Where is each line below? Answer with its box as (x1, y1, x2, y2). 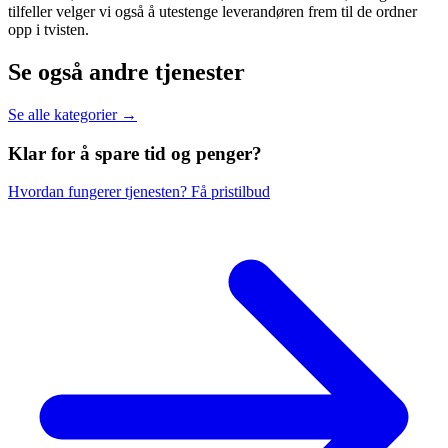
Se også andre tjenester (8, 59, 245, 86)
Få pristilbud (191, 183, 270, 201)
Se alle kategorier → (8, 106, 137, 123)
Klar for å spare (8, 142, 144, 164)
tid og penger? (144, 142, 262, 164)
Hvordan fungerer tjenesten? (8, 183, 191, 201)
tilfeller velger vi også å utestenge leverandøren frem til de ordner (8, 3, 417, 21)
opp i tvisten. (8, 21, 89, 39)
